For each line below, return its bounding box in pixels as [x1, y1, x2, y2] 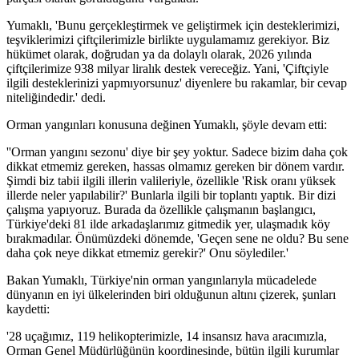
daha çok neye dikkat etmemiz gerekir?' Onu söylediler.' [6, 246, 288, 260]
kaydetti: [6, 302, 50, 317]
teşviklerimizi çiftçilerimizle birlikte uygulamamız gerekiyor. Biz [6, 33, 329, 47]
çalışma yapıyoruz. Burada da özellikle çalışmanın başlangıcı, [6, 203, 316, 217]
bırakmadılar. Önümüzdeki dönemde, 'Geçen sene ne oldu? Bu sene [6, 232, 349, 246]
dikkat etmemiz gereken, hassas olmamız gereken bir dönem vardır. [6, 159, 345, 174]
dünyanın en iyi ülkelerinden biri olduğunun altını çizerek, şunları [6, 288, 336, 302]
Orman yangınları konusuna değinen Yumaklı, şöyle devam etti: [6, 118, 327, 132]
